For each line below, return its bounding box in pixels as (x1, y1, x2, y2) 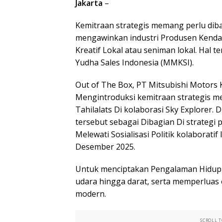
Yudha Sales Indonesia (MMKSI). (75, 56, 194, 68)
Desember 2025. (75, 141, 135, 152)
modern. (75, 188, 106, 199)
